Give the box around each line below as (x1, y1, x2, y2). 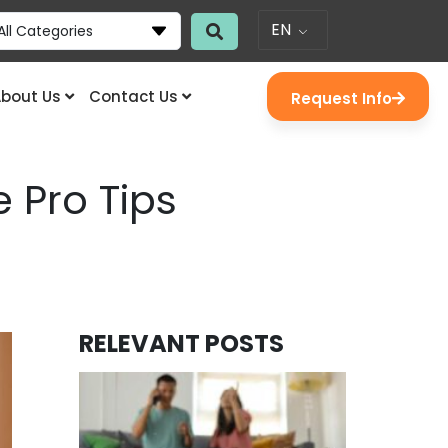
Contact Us (88, 85, 178, 107)
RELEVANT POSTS (78, 327, 284, 360)
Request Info (291, 88, 392, 109)
